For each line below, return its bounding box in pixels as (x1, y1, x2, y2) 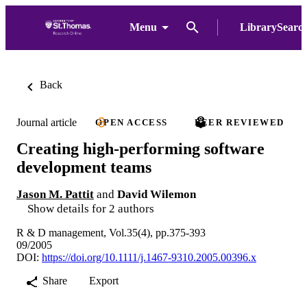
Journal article (16, 116, 77, 128)
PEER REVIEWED (195, 117, 285, 127)
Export (89, 274, 119, 286)
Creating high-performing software (16, 139, 265, 158)
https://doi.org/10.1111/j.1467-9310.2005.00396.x (42, 251, 256, 263)
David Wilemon (117, 187, 196, 201)
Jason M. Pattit (16, 187, 94, 201)
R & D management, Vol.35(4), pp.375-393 (16, 226, 206, 238)
